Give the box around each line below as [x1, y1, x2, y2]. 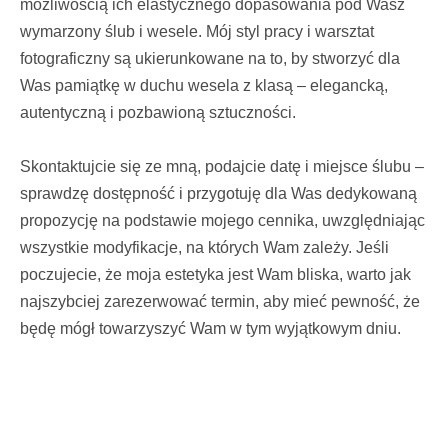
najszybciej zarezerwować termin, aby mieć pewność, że [20, 292, 420, 310]
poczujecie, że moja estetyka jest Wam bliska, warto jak [20, 265, 411, 283]
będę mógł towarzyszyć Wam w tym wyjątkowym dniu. [20, 319, 401, 337]
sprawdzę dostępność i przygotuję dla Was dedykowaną [20, 184, 417, 202]
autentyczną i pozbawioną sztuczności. [20, 103, 296, 121]
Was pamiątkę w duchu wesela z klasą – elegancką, [20, 76, 388, 94]
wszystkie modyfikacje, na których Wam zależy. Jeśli [20, 238, 389, 256]
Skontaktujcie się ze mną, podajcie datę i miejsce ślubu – [20, 157, 424, 175]
